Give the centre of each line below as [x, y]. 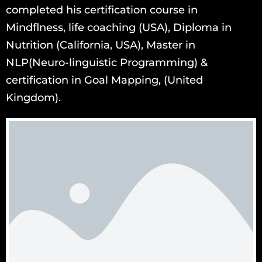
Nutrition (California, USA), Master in [101, 45]
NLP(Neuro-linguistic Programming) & [107, 62]
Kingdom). [33, 97]
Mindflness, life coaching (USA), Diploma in [119, 27]
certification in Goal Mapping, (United [104, 80]
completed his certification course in [102, 10]
